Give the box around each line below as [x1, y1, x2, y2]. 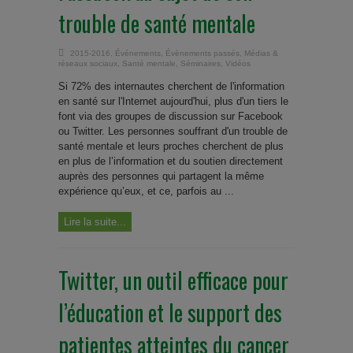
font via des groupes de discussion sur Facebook [58, 110, 283, 122]
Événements [115, 49, 161, 58]
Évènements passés [165, 49, 240, 58]
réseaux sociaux [58, 59, 117, 68]
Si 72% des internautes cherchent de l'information [58, 80, 284, 92]
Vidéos [225, 59, 251, 68]
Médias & [244, 49, 278, 58]
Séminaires [180, 59, 221, 68]
